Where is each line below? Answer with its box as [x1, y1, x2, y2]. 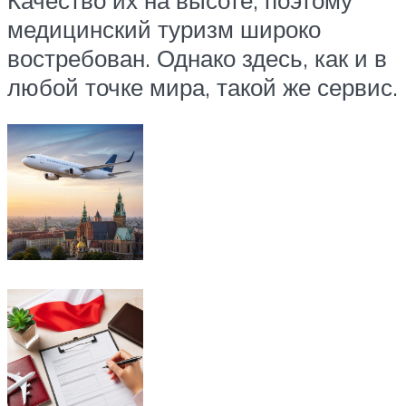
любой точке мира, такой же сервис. [7, 72, 398, 101]
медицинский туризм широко [7, 14, 321, 43]
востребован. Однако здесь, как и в [7, 43, 387, 72]
